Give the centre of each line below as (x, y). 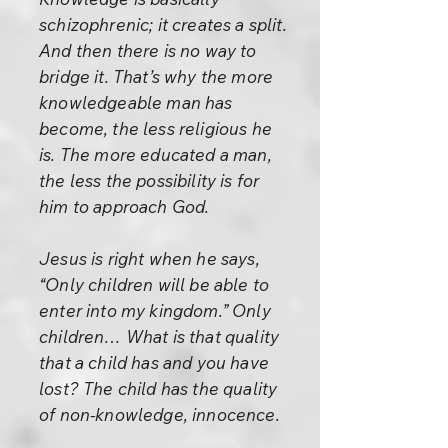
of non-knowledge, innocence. (159, 414)
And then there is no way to (148, 50)
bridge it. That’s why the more (156, 76)
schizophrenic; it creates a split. (163, 24)
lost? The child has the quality (158, 388)
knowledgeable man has (136, 102)
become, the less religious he (155, 128)
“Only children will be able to (154, 284)
